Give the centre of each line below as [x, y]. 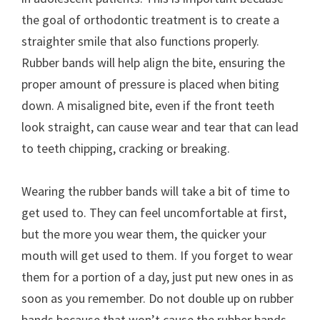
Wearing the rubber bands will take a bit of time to [156, 191]
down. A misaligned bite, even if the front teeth [148, 105]
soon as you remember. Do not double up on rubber [157, 298]
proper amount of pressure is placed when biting [150, 84]
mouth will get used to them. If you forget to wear [157, 255]
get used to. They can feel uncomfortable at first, [154, 212]
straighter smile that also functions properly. [140, 41]
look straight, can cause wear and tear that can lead [160, 127]
